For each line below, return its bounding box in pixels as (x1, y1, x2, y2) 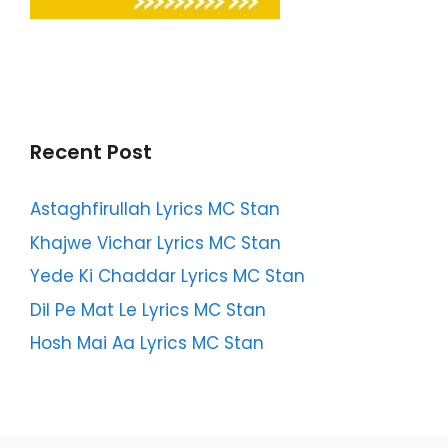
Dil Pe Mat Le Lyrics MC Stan (30, 297, 266, 322)
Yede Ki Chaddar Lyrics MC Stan (30, 264, 305, 289)
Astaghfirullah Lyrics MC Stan (30, 197, 280, 222)
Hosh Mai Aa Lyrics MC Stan (30, 331, 264, 356)
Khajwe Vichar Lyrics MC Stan (30, 230, 281, 255)
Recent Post (30, 138, 152, 167)
